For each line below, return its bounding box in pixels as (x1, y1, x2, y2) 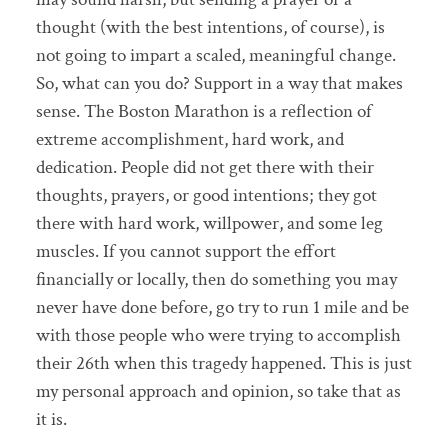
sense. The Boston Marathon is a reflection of (35, 99, 372, 125)
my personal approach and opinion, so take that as (35, 379, 401, 405)
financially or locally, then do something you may (35, 267, 397, 293)
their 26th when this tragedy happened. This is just (35, 351, 412, 377)
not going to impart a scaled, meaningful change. (35, 43, 396, 69)
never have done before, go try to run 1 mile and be (35, 295, 409, 321)
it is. (35, 407, 67, 433)
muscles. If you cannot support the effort (35, 239, 336, 265)
